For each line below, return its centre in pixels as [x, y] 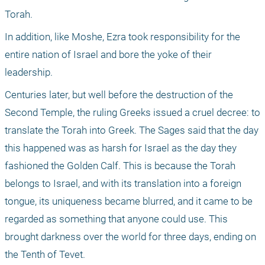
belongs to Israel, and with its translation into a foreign [123, 184]
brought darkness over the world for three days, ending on [130, 237]
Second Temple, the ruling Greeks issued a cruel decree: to [132, 113]
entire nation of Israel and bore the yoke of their [108, 55]
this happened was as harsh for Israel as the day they [121, 148]
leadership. [29, 72]
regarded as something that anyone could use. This [116, 219]
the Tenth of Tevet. [45, 255]
